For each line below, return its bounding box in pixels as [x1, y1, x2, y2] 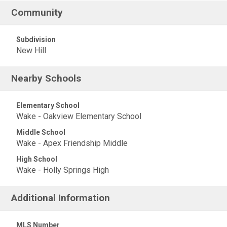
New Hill [16, 46, 46, 55]
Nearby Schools [11, 72, 82, 84]
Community [11, 7, 63, 18]
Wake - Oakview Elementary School [16, 111, 141, 121]
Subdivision [16, 35, 56, 44]
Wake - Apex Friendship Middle [16, 138, 128, 148]
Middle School [16, 128, 65, 136]
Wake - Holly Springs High [16, 165, 109, 175]
